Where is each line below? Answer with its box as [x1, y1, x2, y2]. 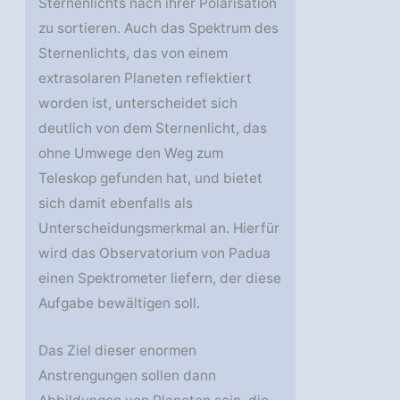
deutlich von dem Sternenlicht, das [38, 120, 268, 137]
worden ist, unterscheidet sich [38, 95, 238, 112]
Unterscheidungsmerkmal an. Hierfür [38, 220, 280, 237]
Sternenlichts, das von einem [38, 45, 229, 62]
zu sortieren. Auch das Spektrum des [38, 20, 279, 37]
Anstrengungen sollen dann [38, 367, 217, 385]
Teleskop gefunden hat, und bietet [38, 170, 263, 187]
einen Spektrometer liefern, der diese [38, 270, 282, 287]
